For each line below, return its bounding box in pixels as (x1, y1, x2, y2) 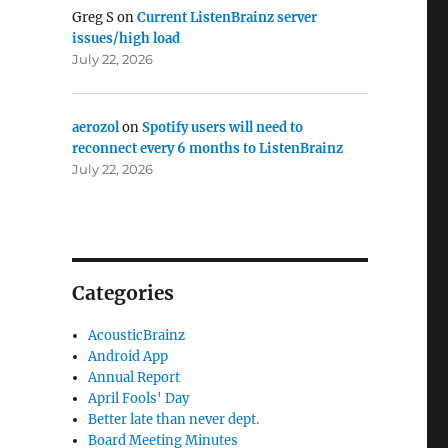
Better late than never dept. (88, 411, 260, 429)
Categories (71, 281, 174, 306)
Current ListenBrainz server (136, 9, 317, 27)
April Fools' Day (88, 390, 190, 408)
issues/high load (71, 30, 180, 48)
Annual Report (88, 369, 181, 387)
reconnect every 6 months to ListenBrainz (71, 139, 343, 157)
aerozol (71, 118, 119, 136)
